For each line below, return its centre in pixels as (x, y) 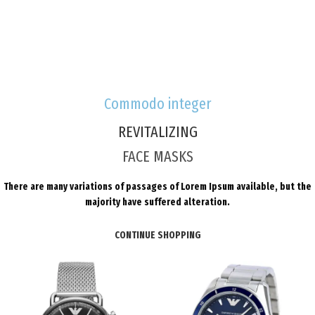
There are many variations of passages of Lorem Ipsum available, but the (157, 186)
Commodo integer (157, 103)
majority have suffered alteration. (157, 202)
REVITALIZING (157, 131)
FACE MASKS (157, 156)
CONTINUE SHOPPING (157, 235)
